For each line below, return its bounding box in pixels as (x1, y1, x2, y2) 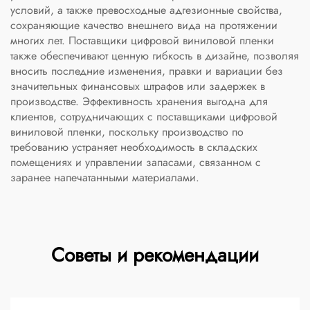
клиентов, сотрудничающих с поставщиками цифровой (10, 109, 277, 125)
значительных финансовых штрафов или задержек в (10, 78, 265, 94)
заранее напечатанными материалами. (10, 170, 199, 185)
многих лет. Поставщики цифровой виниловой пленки (10, 33, 274, 48)
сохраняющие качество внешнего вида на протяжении (10, 17, 277, 33)
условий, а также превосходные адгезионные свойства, (10, 2, 282, 18)
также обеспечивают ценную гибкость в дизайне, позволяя (10, 48, 299, 64)
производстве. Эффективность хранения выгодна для (10, 93, 268, 109)
